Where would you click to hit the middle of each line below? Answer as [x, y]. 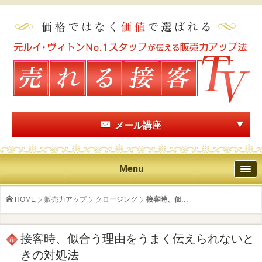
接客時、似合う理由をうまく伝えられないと [137, 239]
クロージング [116, 199]
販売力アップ [65, 199]
